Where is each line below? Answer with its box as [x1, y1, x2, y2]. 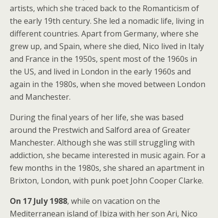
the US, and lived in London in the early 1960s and [10, 66, 191, 77]
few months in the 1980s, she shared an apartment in [10, 163, 204, 173]
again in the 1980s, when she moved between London [10, 79, 205, 90]
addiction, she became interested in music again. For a [10, 150, 205, 161]
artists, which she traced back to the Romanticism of [10, 3, 199, 14]
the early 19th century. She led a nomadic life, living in [10, 16, 204, 26]
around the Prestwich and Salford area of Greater [10, 125, 190, 135]
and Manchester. [10, 91, 71, 102]
